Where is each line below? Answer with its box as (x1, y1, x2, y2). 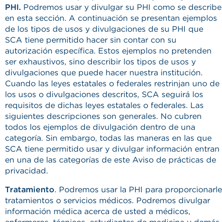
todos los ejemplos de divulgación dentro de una (5, 122, 195, 132)
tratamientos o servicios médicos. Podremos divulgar (5, 196, 210, 205)
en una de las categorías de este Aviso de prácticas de (5, 155, 216, 165)
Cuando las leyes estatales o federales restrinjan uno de (5, 79, 220, 88)
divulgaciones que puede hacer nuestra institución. (5, 68, 203, 77)
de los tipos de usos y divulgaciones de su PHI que (5, 24, 203, 34)
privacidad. (5, 166, 48, 175)
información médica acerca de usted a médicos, (5, 207, 190, 216)
